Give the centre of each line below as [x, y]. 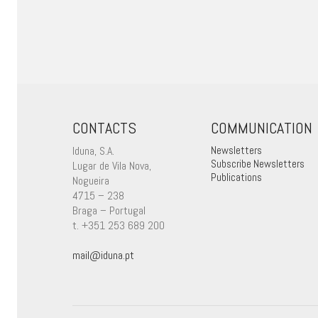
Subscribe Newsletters [258, 163]
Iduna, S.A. [93, 150]
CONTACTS [104, 128]
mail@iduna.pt [103, 255]
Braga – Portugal [109, 210]
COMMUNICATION [262, 128]
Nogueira [91, 180]
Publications [236, 177]
